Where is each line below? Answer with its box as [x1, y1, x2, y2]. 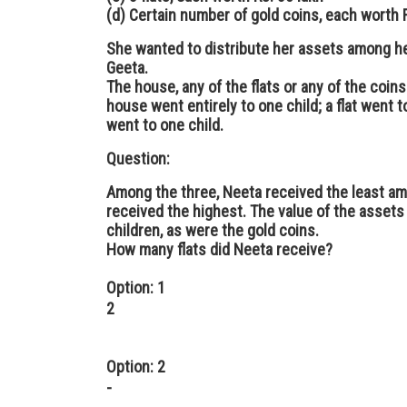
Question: [106, 149, 170, 168]
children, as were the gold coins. [106, 221, 319, 240]
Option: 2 [106, 357, 165, 376]
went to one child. [106, 115, 223, 134]
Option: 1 [106, 278, 165, 297]
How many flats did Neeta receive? [106, 240, 333, 259]
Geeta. [106, 58, 148, 77]
